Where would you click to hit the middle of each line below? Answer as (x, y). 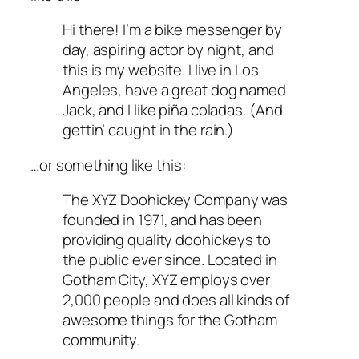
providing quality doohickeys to (167, 240)
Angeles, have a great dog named (174, 90)
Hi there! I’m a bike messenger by (172, 30)
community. (101, 340)
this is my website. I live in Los (161, 70)
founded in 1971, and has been (163, 220)
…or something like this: (108, 165)
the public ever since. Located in (170, 260)
